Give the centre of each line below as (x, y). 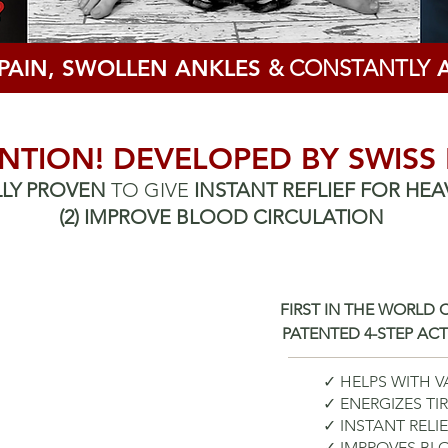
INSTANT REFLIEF (274, 190)
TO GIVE (152, 190)
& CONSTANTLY (348, 68)
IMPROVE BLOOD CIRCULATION (233, 217)
